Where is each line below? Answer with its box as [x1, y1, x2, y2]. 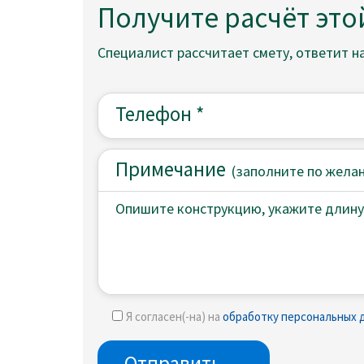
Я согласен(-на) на [126, 309, 223, 325]
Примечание [115, 156, 226, 183]
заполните [236, 162, 307, 181]
